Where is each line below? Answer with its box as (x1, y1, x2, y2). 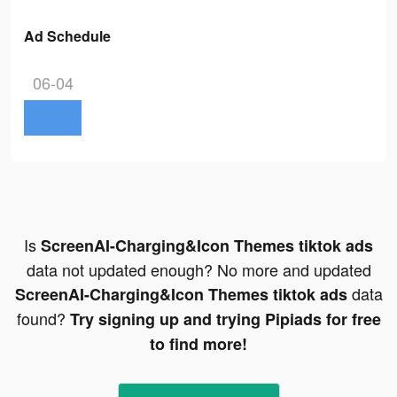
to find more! (150, 332, 247, 356)
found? (16, 307, 70, 331)
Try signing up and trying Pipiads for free (69, 307, 381, 331)
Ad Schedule (24, 26, 111, 47)
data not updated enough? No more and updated (26, 258, 371, 282)
